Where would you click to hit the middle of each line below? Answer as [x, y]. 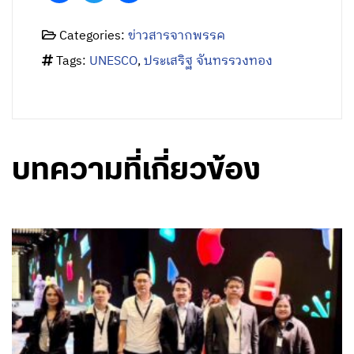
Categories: [92, 36]
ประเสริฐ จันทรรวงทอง [209, 62]
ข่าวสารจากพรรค [177, 36]
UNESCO [114, 62]
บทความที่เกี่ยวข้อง [136, 171]
